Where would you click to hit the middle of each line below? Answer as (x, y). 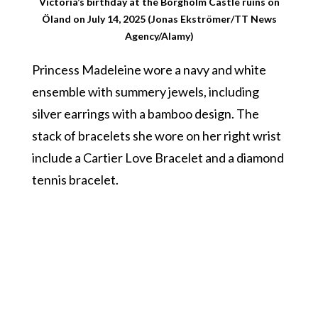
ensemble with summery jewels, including (145, 91)
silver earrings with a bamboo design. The (145, 113)
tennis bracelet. (75, 179)
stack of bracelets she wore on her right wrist (156, 135)
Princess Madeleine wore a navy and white (149, 69)
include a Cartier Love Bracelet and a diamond (158, 157)
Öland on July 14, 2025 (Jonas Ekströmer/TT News (159, 18)
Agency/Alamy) (159, 35)
